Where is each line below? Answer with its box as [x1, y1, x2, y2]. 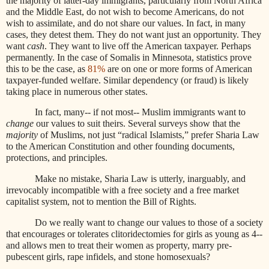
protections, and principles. [6, 153, 107, 163]
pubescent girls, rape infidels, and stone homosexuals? [6, 252, 210, 262]
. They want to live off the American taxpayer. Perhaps [44, 40, 251, 51]
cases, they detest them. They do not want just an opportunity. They [6, 29, 261, 40]
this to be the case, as [6, 63, 88, 74]
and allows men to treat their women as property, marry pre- [6, 240, 232, 251]
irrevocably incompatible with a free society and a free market [6, 185, 239, 196]
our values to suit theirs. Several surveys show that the [34, 118, 240, 129]
